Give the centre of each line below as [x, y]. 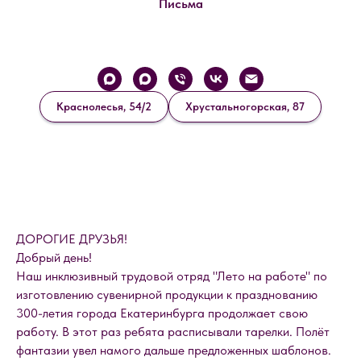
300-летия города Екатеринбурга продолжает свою [162, 313]
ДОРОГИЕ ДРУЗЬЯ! [72, 239]
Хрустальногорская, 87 [245, 107]
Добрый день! [54, 258]
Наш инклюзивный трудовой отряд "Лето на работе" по [172, 276]
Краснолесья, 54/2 [104, 107]
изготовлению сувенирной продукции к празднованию [167, 295]
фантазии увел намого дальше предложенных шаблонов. [174, 351]
